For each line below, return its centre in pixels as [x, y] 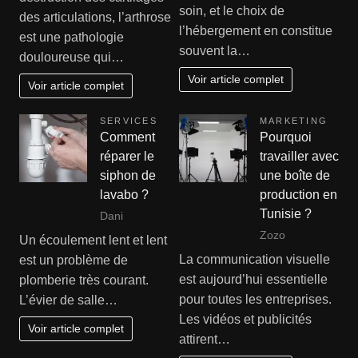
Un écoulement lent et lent [93, 241]
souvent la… [215, 51]
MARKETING [294, 121]
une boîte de [295, 176]
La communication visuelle [255, 260]
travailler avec [299, 157]
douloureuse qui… [71, 58]
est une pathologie [71, 38]
